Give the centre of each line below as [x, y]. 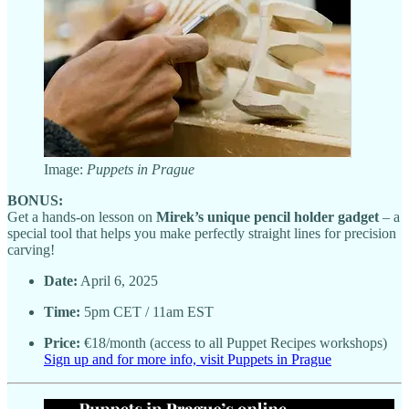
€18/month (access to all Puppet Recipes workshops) [234, 342]
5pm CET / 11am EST [147, 311]
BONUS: [35, 200]
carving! [31, 249]
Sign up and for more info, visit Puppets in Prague [188, 359]
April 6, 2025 [118, 280]
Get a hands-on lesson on [82, 216]
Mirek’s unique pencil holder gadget [267, 216]
